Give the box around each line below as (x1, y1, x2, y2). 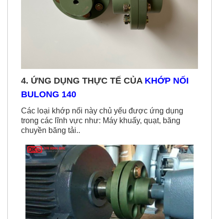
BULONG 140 (21, 89, 76, 100)
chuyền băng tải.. (21, 126, 80, 135)
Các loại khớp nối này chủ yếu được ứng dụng (21, 107, 183, 115)
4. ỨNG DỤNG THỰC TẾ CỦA (21, 76, 145, 86)
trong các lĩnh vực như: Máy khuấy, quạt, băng (21, 116, 180, 125)
